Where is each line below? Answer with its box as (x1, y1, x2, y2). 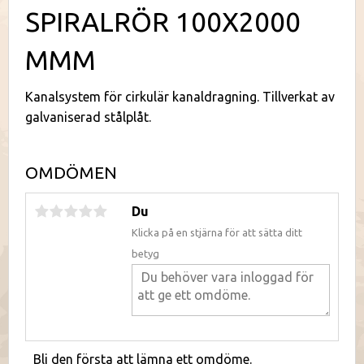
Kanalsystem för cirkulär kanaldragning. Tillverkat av (25, 89, 335, 105)
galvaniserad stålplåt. (25, 110, 151, 125)
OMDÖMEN (25, 162, 117, 182)
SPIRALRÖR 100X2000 (25, 6, 301, 37)
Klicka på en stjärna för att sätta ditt (132, 226, 302, 238)
